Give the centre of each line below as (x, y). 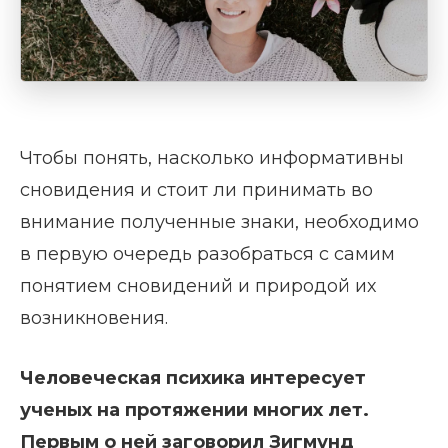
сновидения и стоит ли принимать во (196, 189)
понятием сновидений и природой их (198, 285)
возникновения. (94, 317)
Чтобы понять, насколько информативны (212, 157)
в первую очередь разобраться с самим (207, 253)
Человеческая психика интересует (193, 377)
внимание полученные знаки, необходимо (219, 221)
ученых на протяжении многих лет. (194, 409)
